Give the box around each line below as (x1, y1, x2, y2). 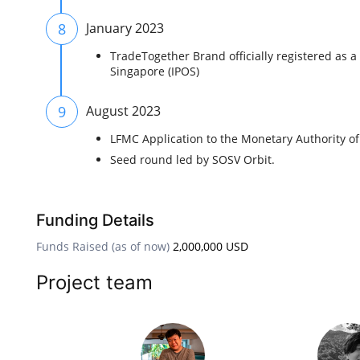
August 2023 (86, 102, 161, 120)
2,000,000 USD (173, 239, 248, 254)
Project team (36, 271, 153, 294)
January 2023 (86, 19, 164, 37)
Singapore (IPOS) (110, 63, 199, 79)
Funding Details (36, 211, 154, 230)
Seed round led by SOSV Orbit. (110, 152, 275, 167)
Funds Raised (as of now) (36, 239, 170, 254)
